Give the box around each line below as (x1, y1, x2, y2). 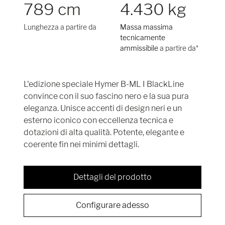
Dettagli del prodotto (73, 172, 152, 182)
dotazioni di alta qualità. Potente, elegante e (23, 127, 184, 137)
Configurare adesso (75, 200, 149, 210)
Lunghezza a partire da (23, 22, 96, 31)
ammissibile (120, 43, 158, 52)
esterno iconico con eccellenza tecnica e (23, 115, 173, 125)
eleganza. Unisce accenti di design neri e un (23, 103, 182, 113)
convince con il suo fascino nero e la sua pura (23, 91, 189, 101)
